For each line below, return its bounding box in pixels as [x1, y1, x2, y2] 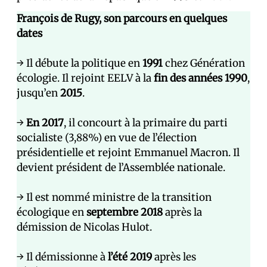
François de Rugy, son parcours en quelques [17, 12, 227, 26]
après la [163, 206, 202, 219]
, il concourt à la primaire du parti [64, 116, 228, 130]
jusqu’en [17, 86, 60, 100]
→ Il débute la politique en [17, 57, 142, 70]
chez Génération [163, 57, 245, 70]
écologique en [17, 206, 86, 219]
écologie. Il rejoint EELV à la [17, 72, 154, 85]
